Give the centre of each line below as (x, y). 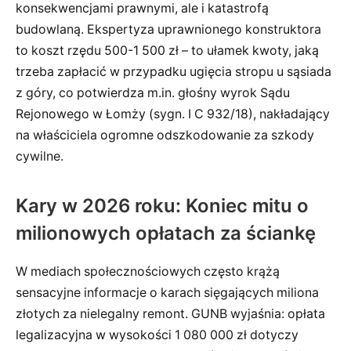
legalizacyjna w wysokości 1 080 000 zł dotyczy (157, 335)
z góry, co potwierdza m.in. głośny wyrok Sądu (153, 92)
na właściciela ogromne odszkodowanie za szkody (165, 135)
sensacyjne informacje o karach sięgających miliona (167, 292)
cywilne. (40, 156)
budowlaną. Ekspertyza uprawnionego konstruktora (168, 29)
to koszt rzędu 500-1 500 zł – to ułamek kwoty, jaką (167, 50)
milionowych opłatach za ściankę (166, 233)
